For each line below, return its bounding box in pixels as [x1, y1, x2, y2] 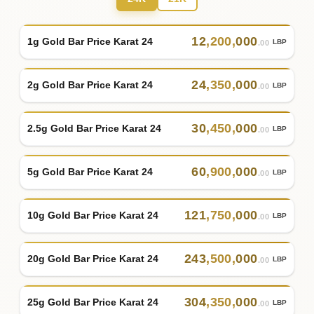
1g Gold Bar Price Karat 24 [27, 35, 153, 47]
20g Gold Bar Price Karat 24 [27, 252, 158, 264]
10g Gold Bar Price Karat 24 [27, 209, 158, 221]
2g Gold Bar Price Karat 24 [27, 78, 153, 90]
